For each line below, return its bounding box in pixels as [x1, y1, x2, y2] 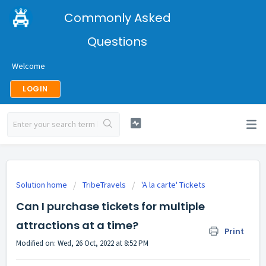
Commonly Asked [64, 9, 171, 26]
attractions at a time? [16, 218, 138, 233]
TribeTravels [83, 179, 126, 190]
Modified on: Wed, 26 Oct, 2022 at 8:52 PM [16, 238, 148, 248]
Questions [87, 33, 147, 50]
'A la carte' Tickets [141, 179, 205, 190]
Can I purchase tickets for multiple [16, 199, 205, 214]
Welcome [12, 61, 45, 71]
